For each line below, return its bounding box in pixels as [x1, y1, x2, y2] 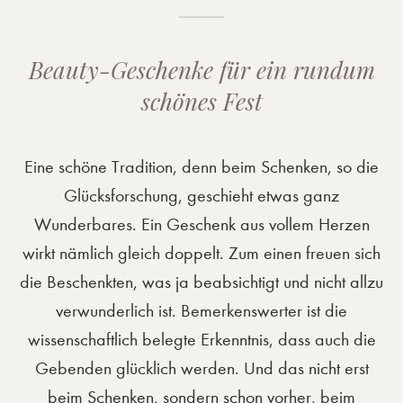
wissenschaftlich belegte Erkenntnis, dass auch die [27, 329, 376, 350]
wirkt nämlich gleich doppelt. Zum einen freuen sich [22, 243, 381, 264]
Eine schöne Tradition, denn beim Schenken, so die [24, 157, 379, 177]
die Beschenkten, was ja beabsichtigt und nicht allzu [20, 272, 383, 292]
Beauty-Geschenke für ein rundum [28, 54, 375, 85]
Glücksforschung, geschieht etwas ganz [64, 185, 339, 206]
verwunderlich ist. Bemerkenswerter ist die [56, 300, 347, 321]
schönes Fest [140, 85, 263, 117]
